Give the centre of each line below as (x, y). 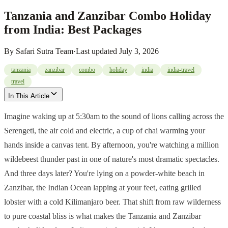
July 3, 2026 (139, 51)
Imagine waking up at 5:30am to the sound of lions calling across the (114, 117)
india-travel (181, 70)
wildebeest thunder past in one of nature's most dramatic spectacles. (112, 159)
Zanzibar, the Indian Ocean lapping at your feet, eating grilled (103, 188)
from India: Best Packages (73, 30)
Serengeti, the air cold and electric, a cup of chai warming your (105, 131)
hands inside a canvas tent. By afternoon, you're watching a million (111, 145)
